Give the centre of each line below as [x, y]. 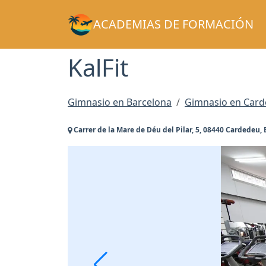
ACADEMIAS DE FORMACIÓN [173, 24]
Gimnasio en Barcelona [120, 102]
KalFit [98, 67]
